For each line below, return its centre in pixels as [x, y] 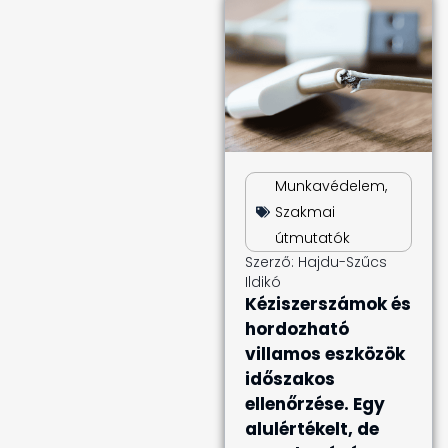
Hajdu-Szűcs [340, 262]
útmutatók [312, 238]
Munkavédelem [330, 186]
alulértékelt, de [312, 429]
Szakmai [305, 212]
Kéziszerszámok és [328, 304]
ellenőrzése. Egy [315, 404]
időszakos [290, 379]
